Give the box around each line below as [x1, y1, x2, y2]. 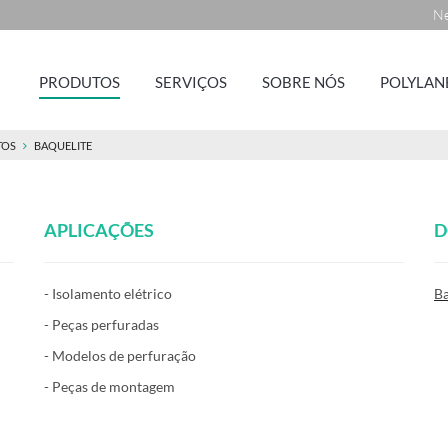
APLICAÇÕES [44, 219, 154, 241]
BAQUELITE [34, 139, 92, 152]
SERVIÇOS [155, 72, 227, 91]
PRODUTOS [39, 72, 120, 91]
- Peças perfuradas [44, 316, 159, 333]
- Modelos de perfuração [44, 347, 196, 364]
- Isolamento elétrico [44, 285, 172, 302]
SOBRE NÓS [262, 72, 345, 91]
